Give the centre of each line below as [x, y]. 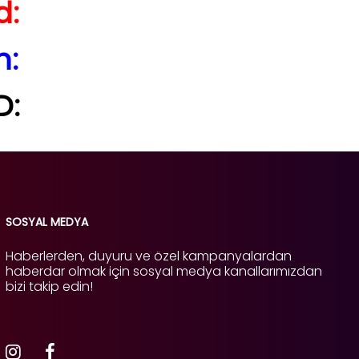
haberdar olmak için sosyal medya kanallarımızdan [163, 271]
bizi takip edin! [49, 286]
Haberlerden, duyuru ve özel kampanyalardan [148, 256]
